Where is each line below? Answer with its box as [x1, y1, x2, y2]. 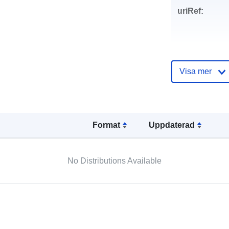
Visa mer [179, 66, 212, 76]
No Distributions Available [67, 156, 162, 165]
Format [92, 120, 120, 129]
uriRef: [177, 6, 203, 15]
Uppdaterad [149, 120, 195, 129]
